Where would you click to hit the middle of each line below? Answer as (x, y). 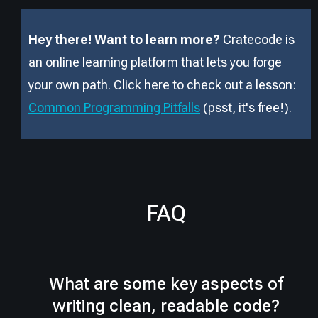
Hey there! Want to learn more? (124, 39)
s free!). (270, 107)
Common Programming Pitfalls (114, 107)
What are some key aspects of (166, 284)
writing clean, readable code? (166, 306)
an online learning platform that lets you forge (155, 62)
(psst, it (224, 107)
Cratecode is (259, 39)
